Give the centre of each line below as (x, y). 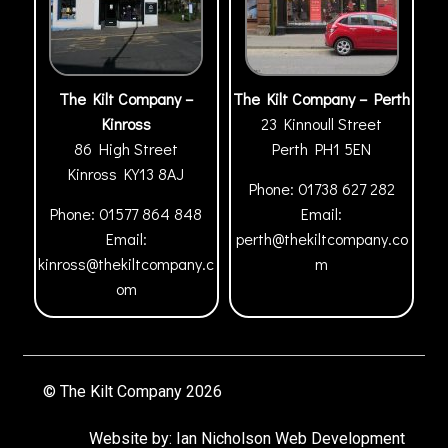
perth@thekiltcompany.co (321, 238)
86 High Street (126, 148)
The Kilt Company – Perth (322, 98)
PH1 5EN (343, 148)
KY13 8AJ (154, 173)
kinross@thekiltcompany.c (126, 263)
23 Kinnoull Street (322, 123)
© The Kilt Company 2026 (132, 391)
